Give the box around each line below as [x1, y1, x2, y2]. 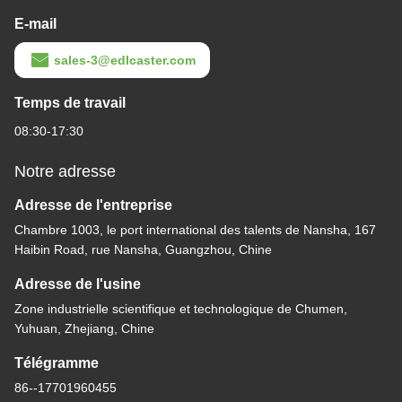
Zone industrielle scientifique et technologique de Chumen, [14, 301, 347, 317]
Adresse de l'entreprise [14, 197, 172, 214]
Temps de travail [14, 95, 126, 111]
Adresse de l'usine [14, 276, 141, 293]
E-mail [14, 16, 57, 32]
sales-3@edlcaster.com [54, 53, 196, 68]
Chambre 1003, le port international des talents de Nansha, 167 [14, 223, 376, 238]
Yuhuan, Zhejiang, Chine [14, 321, 154, 336]
